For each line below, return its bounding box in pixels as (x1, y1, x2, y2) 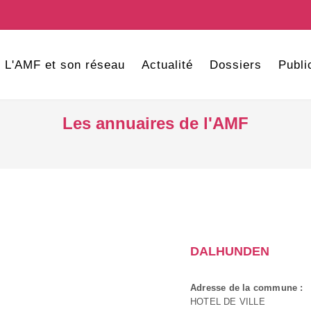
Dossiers (209, 58, 262, 72)
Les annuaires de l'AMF (62, 114, 249, 133)
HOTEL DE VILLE (190, 296, 265, 307)
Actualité (141, 58, 193, 72)
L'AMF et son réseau (4, 58, 125, 72)
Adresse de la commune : (190, 283, 303, 293)
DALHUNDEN (190, 244, 269, 258)
